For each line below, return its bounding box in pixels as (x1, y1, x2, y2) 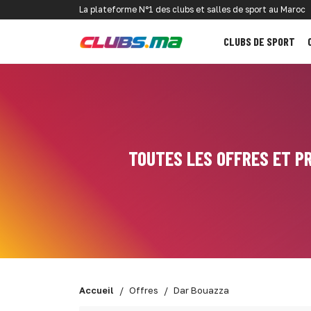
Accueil (79, 285, 114, 296)
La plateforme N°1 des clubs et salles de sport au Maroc (79, 4, 305, 15)
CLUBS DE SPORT (224, 34, 295, 48)
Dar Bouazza (174, 285, 229, 296)
